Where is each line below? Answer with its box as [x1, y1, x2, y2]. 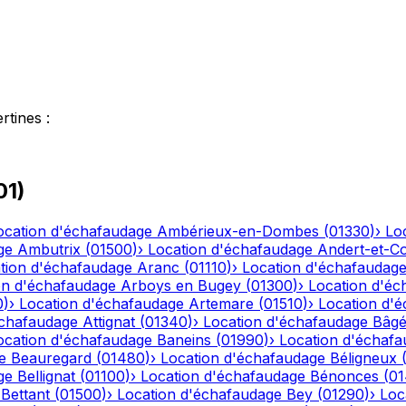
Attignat [82, 313, 135, 332]
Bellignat [17, 367, 75, 386]
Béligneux [330, 349, 397, 368]
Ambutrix [17, 240, 81, 259]
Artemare [188, 295, 254, 314]
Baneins [157, 331, 211, 350]
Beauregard [11, 349, 92, 368]
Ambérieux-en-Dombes [157, 222, 319, 241]
